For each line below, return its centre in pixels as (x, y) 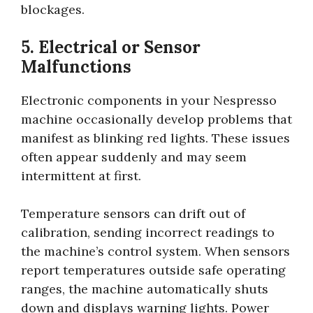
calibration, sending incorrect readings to (148, 232)
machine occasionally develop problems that (156, 119)
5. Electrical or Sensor (111, 47)
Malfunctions (76, 66)
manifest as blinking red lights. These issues (155, 138)
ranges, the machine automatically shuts (145, 289)
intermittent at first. (81, 175)
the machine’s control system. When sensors (155, 251)
